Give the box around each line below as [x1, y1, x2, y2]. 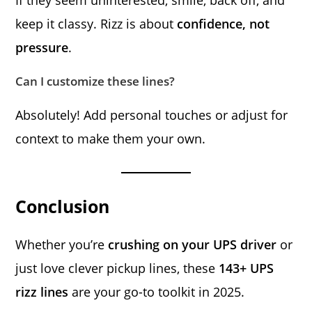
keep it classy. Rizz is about [15, 15, 178, 32]
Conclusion [15, 194, 110, 218]
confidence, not [177, 15, 270, 32]
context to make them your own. [15, 130, 206, 147]
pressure [15, 38, 69, 56]
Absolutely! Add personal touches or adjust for [15, 106, 288, 123]
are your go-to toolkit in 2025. [68, 283, 245, 300]
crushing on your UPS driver [108, 235, 277, 253]
